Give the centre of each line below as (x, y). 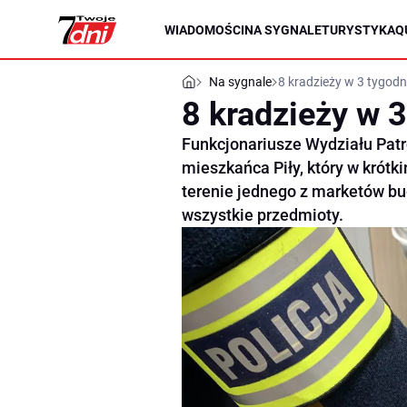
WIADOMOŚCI (204, 30)
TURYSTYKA (358, 30)
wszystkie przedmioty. (263, 215)
